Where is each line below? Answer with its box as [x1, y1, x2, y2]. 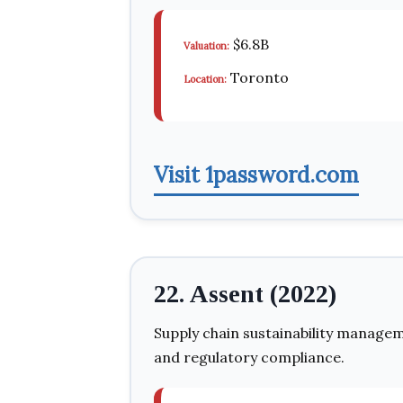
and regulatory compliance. [154, 348, 345, 366]
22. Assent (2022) [154, 280, 336, 308]
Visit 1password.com [154, 161, 359, 189]
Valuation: [184, 40, 229, 52]
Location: [184, 73, 227, 85]
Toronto [227, 68, 289, 86]
